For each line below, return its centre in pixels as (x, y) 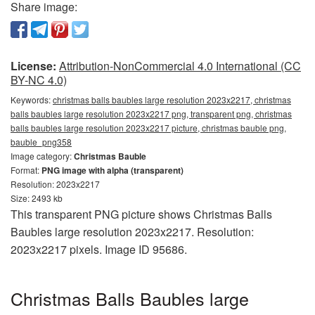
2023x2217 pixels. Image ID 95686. (99, 250)
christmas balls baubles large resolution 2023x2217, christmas (172, 100)
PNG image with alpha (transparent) (112, 171)
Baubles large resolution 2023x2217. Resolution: (132, 232)
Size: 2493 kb (37, 198)
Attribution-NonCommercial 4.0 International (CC (180, 66)
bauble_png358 (41, 142)
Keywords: (32, 100)
